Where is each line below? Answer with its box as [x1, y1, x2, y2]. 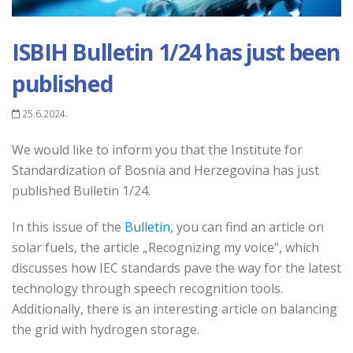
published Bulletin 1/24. [12, 182, 150, 200]
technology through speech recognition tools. [12, 280, 283, 298]
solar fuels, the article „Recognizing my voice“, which [12, 239, 319, 257]
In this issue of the [12, 218, 124, 236]
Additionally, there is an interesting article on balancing [12, 300, 337, 318]
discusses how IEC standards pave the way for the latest [12, 259, 341, 277]
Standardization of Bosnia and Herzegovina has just [12, 162, 319, 180]
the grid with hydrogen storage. [12, 321, 199, 339]
